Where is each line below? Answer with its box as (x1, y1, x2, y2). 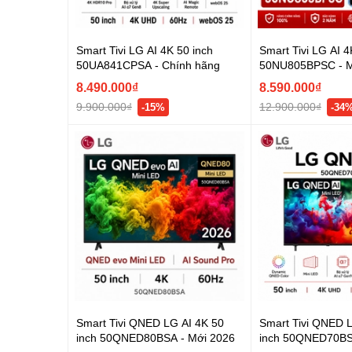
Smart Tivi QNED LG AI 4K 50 (76, 315, 224, 329)
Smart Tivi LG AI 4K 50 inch (76, 42, 213, 57)
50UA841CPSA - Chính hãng (76, 57, 220, 71)
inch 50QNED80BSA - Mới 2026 (76, 330, 235, 344)
